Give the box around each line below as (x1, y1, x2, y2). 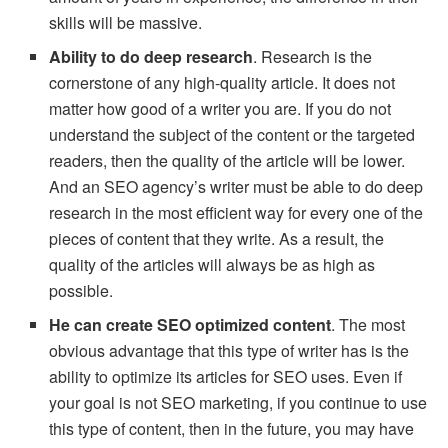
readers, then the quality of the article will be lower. (49, 148, 406, 172)
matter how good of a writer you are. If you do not (49, 96, 392, 120)
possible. (49, 278, 114, 302)
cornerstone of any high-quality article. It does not (49, 70, 396, 94)
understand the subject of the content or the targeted (49, 122, 416, 146)
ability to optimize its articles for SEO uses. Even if (49, 364, 403, 388)
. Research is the (253, 44, 373, 68)
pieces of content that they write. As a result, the (49, 226, 385, 250)
